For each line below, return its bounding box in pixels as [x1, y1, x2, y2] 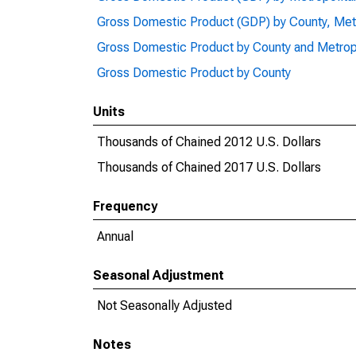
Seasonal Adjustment [93, 268, 224, 283]
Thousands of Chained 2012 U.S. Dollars [97, 134, 321, 149]
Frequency [93, 199, 157, 214]
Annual [97, 229, 133, 244]
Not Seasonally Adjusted [97, 298, 232, 313]
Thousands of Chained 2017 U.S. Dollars [97, 160, 321, 175]
